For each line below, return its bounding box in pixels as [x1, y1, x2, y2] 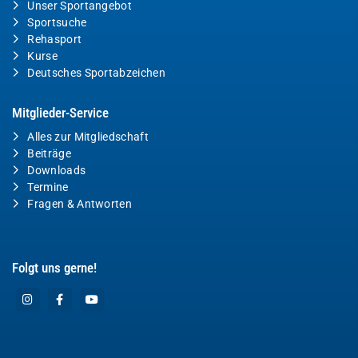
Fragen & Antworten [27, 197, 133, 212]
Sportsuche [27, 16, 87, 30]
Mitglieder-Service [12, 105, 109, 121]
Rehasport [27, 33, 82, 47]
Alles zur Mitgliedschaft [27, 130, 149, 145]
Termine [27, 181, 69, 195]
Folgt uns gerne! [12, 261, 97, 276]
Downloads [27, 164, 86, 178]
